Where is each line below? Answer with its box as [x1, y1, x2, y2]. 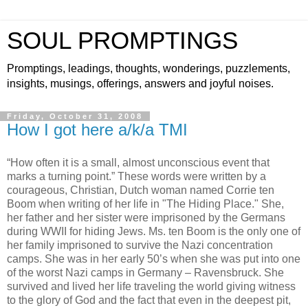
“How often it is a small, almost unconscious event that [7, 156, 269, 168]
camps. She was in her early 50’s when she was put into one [7, 252, 300, 265]
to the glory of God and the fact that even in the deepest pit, [7, 294, 291, 306]
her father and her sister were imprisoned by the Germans [7, 211, 285, 223]
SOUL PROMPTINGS [7, 27, 238, 54]
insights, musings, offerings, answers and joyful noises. [7, 78, 274, 89]
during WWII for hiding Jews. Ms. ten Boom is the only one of [7, 225, 300, 237]
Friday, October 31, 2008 [7, 112, 143, 120]
